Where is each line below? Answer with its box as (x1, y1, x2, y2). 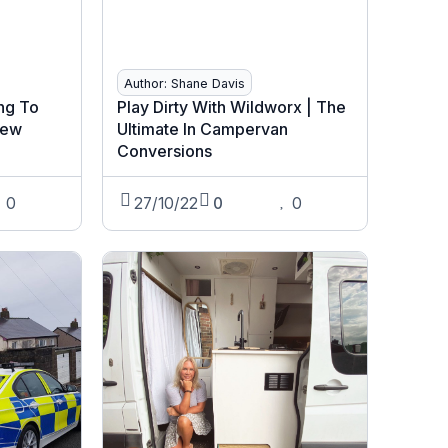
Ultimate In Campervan (116, 119, 288, 140)
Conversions (116, 141, 212, 162)
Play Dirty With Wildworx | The (116, 97, 346, 118)
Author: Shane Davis (123, 76, 245, 92)
